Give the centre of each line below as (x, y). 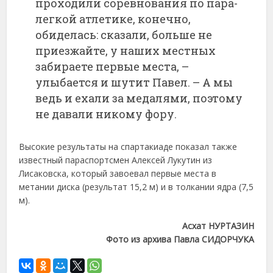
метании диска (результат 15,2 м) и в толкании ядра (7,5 (136, 186)
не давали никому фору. (106, 114)
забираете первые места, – (112, 66)
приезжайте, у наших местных (126, 50)
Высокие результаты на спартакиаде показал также (128, 146)
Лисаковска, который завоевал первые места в (118, 173)
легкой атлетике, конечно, (113, 19)
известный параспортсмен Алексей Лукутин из (116, 160)
